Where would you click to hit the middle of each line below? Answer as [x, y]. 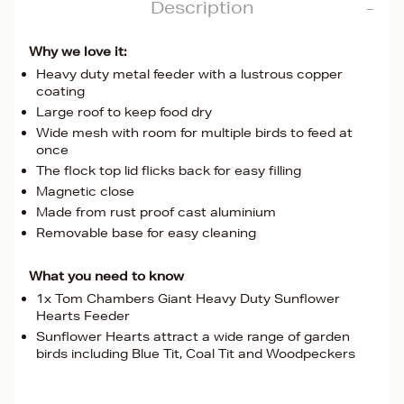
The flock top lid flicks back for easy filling [169, 170]
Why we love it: [78, 51]
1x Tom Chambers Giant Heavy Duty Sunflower [188, 298]
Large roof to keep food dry [124, 112]
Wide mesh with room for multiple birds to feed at [194, 133]
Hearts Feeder [83, 316]
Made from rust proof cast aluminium [156, 212]
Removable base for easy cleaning [146, 233]
